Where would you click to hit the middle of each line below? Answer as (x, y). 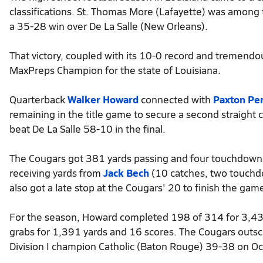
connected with (176, 99)
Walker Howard (103, 99)
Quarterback (38, 99)
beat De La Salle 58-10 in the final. (87, 128)
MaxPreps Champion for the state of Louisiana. (115, 70)
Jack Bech (126, 172)
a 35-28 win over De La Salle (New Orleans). (109, 26)
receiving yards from (56, 172)
